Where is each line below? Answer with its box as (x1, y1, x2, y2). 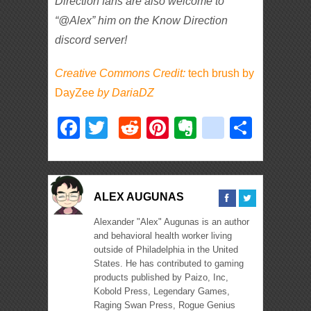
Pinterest (169, 115, 258, 140)
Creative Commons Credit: (55, 67, 189, 79)
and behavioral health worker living (94, 230, 233, 241)
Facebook (80, 115, 179, 140)
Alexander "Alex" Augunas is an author (94, 216, 250, 227)
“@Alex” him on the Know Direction (55, 14, 228, 26)
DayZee (55, 86, 98, 99)
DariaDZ (112, 86, 155, 99)
